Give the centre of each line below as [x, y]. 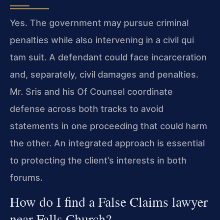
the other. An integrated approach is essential [107, 143]
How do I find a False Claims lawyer [109, 202]
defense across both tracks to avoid [87, 109]
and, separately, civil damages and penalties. [104, 74]
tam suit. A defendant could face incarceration [108, 57]
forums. [26, 177]
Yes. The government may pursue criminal [99, 23]
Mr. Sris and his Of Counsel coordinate [91, 91]
